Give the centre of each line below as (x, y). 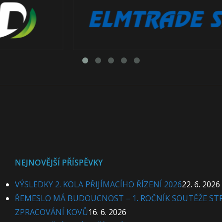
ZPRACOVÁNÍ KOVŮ (52, 212)
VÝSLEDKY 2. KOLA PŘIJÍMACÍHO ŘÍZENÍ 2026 (99, 184)
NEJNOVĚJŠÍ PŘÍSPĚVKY (59, 163)
